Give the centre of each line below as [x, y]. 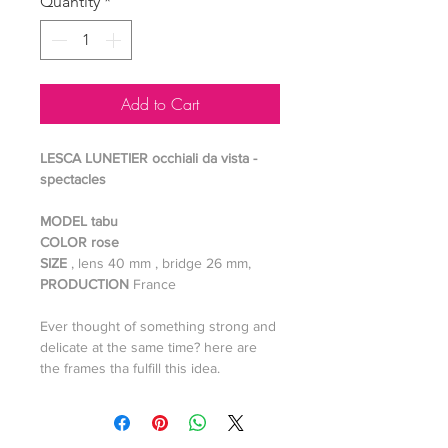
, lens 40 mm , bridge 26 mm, [163, 263]
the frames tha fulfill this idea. [130, 368]
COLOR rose [79, 242]
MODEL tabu [79, 221]
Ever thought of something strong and [158, 326]
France [154, 284]
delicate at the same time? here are [148, 347]
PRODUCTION [86, 284]
